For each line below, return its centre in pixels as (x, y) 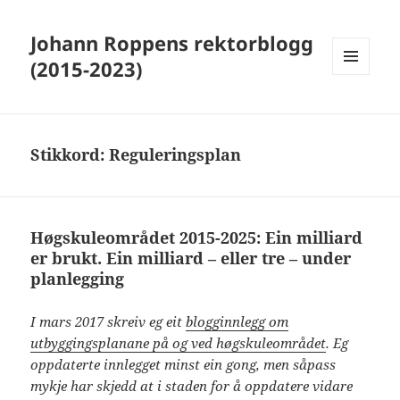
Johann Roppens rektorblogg (172, 43)
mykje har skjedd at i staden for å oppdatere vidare (192, 386)
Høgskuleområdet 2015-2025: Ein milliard (197, 238)
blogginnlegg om (237, 322)
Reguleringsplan (175, 155)
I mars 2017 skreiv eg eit (108, 322)
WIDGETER (361, 112)
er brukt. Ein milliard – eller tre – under (191, 258)
